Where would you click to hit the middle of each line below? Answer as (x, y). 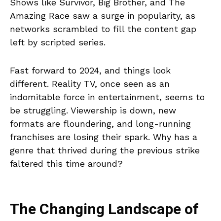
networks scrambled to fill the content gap (103, 29)
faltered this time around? (66, 164)
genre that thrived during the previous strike (105, 150)
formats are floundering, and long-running (100, 124)
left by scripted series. (58, 42)
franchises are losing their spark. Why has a (104, 137)
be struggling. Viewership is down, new (93, 110)
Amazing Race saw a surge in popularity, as (103, 16)
